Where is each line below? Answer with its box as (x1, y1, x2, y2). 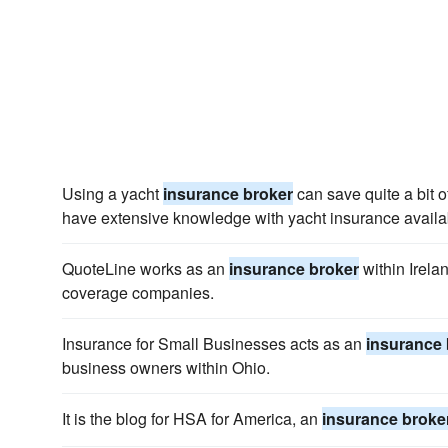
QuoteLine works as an (62, 257, 229, 280)
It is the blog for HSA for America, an (62, 407, 322, 430)
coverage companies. (62, 281, 214, 304)
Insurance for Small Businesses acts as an (62, 332, 366, 355)
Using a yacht (62, 182, 163, 205)
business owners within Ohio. (62, 356, 270, 379)
